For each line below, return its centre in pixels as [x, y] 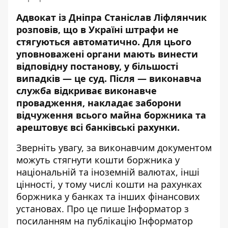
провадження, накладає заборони [99, 103]
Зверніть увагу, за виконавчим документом [114, 148]
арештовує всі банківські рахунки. [99, 127]
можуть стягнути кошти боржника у [98, 160]
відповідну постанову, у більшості [97, 66]
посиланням [44, 221]
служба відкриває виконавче [87, 91]
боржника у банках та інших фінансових [108, 196]
